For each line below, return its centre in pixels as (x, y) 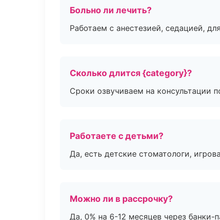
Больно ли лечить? (111, 10)
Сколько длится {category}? (131, 73)
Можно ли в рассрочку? (121, 199)
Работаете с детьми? (117, 136)
